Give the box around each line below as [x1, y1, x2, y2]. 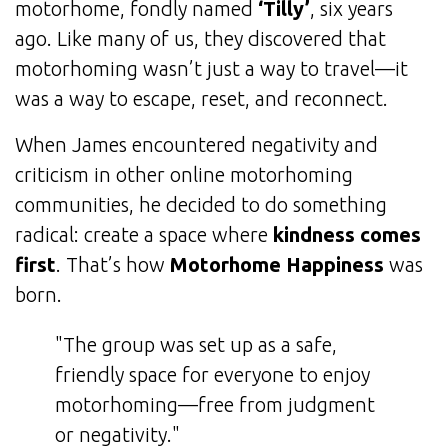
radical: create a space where [15, 223, 273, 247]
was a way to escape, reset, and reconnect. [15, 87, 388, 111]
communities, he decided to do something [15, 193, 387, 217]
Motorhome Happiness [170, 253, 384, 277]
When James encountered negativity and [15, 133, 378, 157]
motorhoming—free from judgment [55, 393, 375, 417]
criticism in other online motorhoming [15, 163, 353, 187]
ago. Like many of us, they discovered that [15, 27, 386, 51]
